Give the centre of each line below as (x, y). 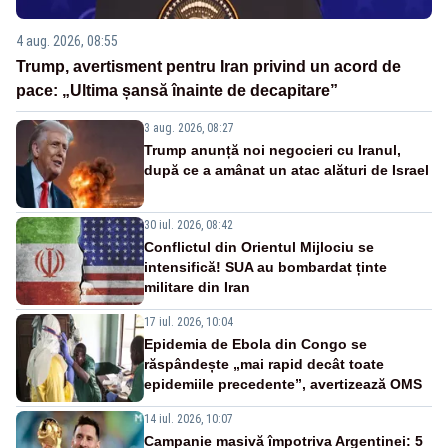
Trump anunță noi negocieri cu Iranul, (272, 149)
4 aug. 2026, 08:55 (67, 40)
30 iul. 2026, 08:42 (188, 224)
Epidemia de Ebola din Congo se (255, 343)
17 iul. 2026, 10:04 (188, 321)
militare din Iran (197, 286)
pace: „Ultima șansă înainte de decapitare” (177, 90)
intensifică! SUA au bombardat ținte (265, 266)
